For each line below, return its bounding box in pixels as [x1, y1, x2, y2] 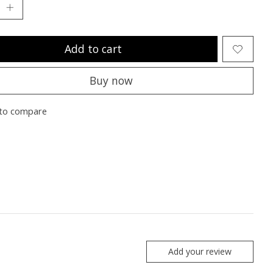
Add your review [168, 246, 232, 258]
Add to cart [65, 41, 122, 57]
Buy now [90, 73, 133, 88]
